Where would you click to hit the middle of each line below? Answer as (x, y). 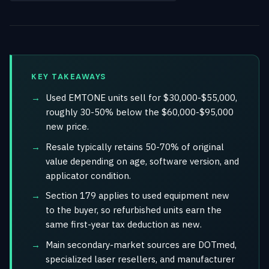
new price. (67, 126)
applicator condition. (88, 175)
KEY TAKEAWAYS (69, 77)
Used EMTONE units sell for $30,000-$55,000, (141, 98)
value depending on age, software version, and (142, 161)
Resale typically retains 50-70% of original (135, 147)
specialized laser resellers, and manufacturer (140, 259)
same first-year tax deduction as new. (124, 225)
